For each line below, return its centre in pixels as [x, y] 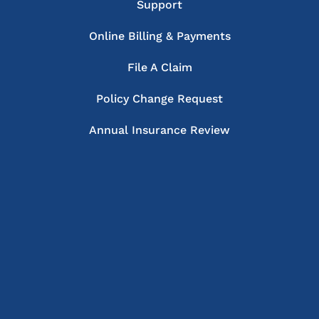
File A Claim [159, 68]
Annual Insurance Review [159, 130]
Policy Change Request [159, 99]
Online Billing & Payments [159, 36]
